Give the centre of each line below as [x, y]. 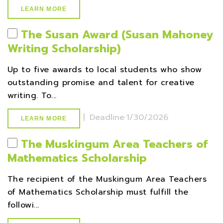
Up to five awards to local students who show [105, 70]
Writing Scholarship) [64, 49]
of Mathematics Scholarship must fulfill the [98, 192]
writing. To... [32, 96]
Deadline [107, 117]
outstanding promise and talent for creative [101, 83]
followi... [23, 205]
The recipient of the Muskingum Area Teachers [107, 179]
